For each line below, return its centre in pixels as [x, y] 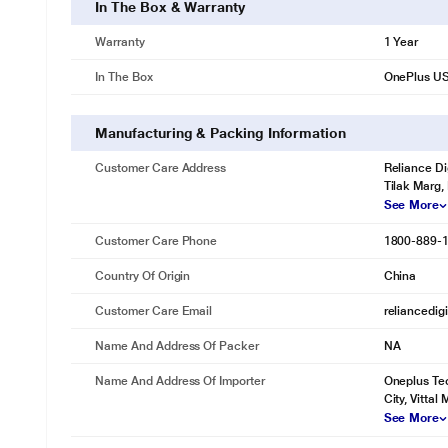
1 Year [401, 42]
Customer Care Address [161, 168]
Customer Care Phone [156, 241]
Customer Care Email [154, 311]
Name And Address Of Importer [180, 381]
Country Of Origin [143, 276]
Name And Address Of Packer [177, 346]
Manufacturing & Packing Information [220, 133]
